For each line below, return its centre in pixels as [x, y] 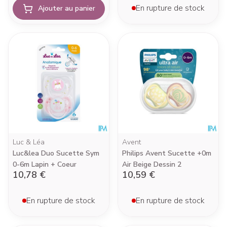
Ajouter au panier [66, 8]
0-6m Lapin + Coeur [45, 164]
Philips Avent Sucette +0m [167, 153]
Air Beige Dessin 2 [152, 164]
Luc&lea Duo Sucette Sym [56, 153]
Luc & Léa [29, 142]
